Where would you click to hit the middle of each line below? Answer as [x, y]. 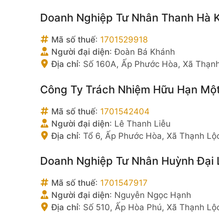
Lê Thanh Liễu [142, 123]
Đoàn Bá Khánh [145, 52]
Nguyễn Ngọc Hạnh [153, 195]
